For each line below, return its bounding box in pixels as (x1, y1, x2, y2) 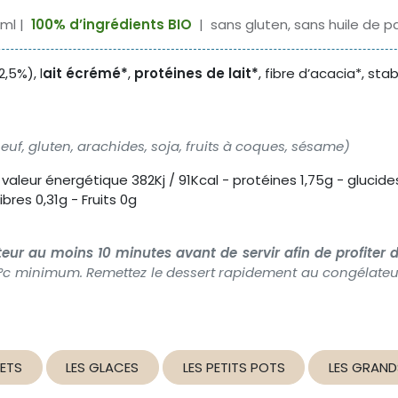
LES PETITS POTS (182, 357, 285, 377)
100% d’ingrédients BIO (31, 15, 192, 35)
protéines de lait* (134, 64, 259, 84)
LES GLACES (66, 357, 139, 377)
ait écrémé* (43, 64, 128, 84)
